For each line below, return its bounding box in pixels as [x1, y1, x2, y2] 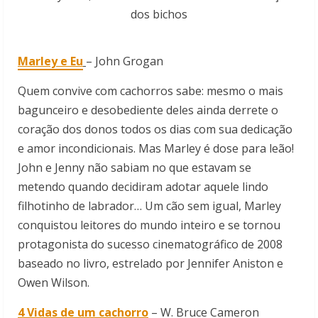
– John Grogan [86, 53, 163, 69]
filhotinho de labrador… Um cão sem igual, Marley [18, 197, 281, 214]
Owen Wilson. [18, 274, 89, 290]
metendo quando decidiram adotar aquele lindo [18, 178, 268, 194]
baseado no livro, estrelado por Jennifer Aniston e [18, 255, 283, 271]
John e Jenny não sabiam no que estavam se [18, 159, 251, 175]
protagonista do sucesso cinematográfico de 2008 [18, 236, 283, 252]
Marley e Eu [18, 53, 83, 69]
